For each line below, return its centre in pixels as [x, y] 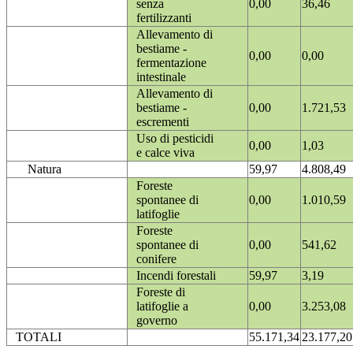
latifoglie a [162, 307]
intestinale [161, 77]
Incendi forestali [176, 276]
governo [157, 321]
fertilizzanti [164, 18]
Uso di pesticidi [175, 139]
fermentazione [171, 63]
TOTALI [39, 337]
